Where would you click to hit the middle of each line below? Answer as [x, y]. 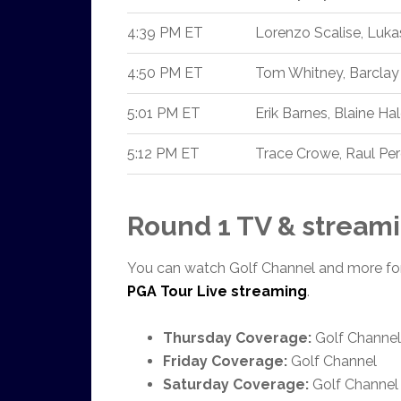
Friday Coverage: [225, 361]
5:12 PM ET [163, 154]
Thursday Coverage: [237, 338]
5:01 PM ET [164, 113]
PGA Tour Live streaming [217, 291]
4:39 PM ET [165, 33]
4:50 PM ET [165, 73]
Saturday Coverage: [236, 384]
